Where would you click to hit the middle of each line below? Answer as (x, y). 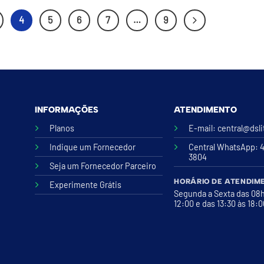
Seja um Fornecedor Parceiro (103, 166)
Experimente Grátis (85, 185)
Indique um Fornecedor (92, 147)
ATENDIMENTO (206, 109)
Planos (62, 128)
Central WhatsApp (222, 147)
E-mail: (203, 128)
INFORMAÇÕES (66, 109)
